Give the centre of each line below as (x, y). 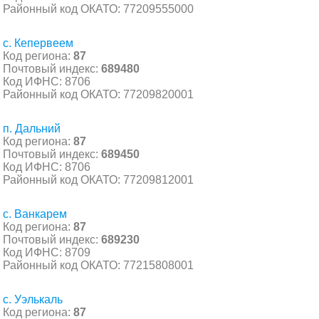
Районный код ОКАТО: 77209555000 (98, 9)
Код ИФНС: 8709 (47, 252)
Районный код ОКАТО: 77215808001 (98, 265)
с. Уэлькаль (33, 299)
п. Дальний (32, 128)
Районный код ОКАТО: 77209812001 (98, 179)
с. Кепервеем (38, 43)
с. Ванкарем (35, 214)
